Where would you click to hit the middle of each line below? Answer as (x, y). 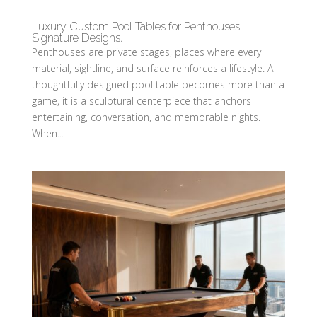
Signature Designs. (77, 38)
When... (47, 133)
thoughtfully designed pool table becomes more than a (158, 84)
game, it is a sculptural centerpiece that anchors (141, 100)
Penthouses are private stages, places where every (146, 52)
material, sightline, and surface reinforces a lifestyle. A (152, 68)
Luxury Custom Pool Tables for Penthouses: (137, 26)
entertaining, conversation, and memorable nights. (146, 117)
